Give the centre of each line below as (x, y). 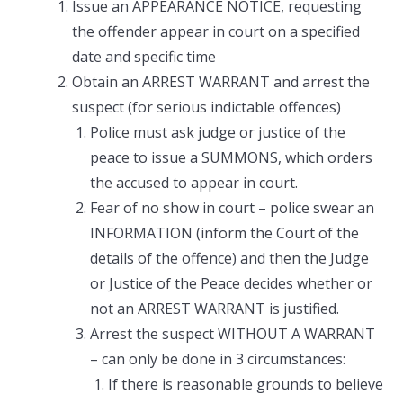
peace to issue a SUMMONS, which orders (231, 157)
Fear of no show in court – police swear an (232, 208)
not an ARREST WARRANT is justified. (215, 309)
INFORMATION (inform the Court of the (224, 233)
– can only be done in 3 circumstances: (218, 359)
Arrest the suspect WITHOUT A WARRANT (233, 334)
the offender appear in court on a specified (216, 31)
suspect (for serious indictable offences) (206, 107)
